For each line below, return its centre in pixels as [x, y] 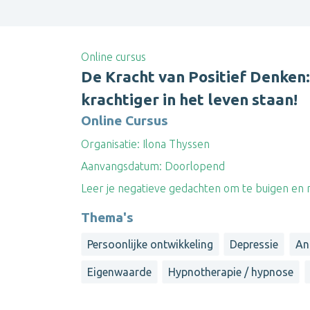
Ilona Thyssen [175, 144]
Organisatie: [110, 144]
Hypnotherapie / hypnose [231, 272]
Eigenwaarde [119, 272]
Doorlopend [193, 166]
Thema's [107, 217]
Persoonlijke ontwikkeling [150, 244]
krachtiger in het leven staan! [189, 99]
